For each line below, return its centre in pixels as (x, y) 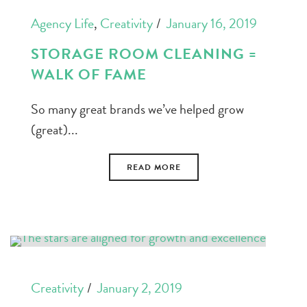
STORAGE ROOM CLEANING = (144, 53)
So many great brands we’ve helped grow (137, 109)
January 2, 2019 (140, 287)
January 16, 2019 (212, 23)
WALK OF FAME (89, 74)
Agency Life (62, 23)
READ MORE (153, 167)
